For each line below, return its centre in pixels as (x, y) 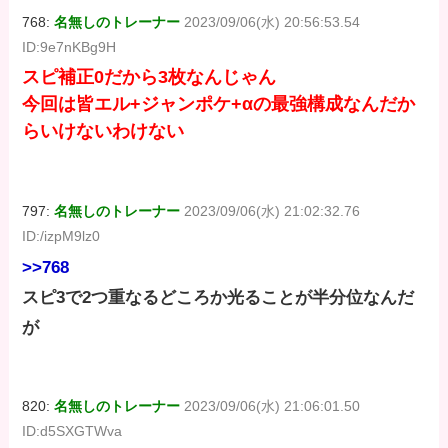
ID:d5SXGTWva (72, 431)
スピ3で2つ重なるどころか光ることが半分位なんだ (218, 298)
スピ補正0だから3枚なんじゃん (149, 77)
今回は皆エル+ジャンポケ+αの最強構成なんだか (219, 104)
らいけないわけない (103, 131)
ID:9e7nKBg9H (69, 46)
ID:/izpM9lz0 (61, 236)
